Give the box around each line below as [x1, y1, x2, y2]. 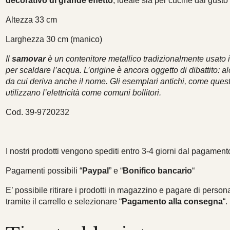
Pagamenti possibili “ [6, 166, 83, 175]
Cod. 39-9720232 [6, 107, 70, 117]
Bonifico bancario [123, 166, 193, 175]
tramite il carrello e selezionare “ [6, 197, 122, 206]
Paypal [82, 166, 109, 175]
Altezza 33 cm [6, 15, 57, 24]
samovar [12, 54, 46, 63]
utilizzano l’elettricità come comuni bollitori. [6, 88, 162, 97]
